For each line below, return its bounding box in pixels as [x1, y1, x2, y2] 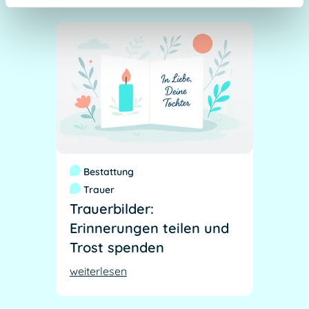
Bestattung [83, 166, 134, 179]
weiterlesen [70, 264, 127, 279]
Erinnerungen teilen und [70, 219, 229, 237]
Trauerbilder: [70, 200, 154, 218]
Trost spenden [70, 239, 164, 257]
